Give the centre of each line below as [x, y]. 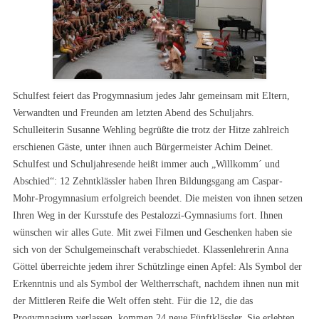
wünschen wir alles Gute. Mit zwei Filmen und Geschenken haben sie [152, 232]
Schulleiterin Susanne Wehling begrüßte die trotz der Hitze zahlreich [151, 130]
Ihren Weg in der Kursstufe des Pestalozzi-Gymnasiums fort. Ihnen [148, 215]
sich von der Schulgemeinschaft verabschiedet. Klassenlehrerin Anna [151, 250]
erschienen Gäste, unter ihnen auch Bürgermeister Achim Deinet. [143, 147]
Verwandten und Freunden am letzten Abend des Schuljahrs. [134, 113]
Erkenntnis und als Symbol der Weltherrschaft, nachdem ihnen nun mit [156, 284]
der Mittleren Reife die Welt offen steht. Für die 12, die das [133, 301]
